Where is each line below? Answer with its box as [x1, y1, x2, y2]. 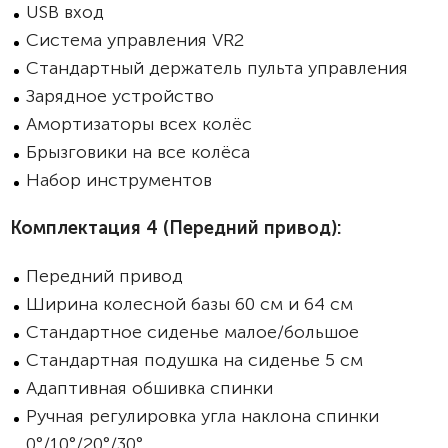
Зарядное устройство [26, 85, 214, 107]
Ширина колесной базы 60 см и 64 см [26, 293, 353, 315]
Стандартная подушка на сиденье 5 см [26, 349, 363, 371]
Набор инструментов [26, 169, 212, 191]
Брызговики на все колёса [26, 141, 250, 163]
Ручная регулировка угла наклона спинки [26, 405, 379, 427]
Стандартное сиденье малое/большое [26, 321, 359, 343]
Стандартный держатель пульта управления [26, 57, 408, 79]
